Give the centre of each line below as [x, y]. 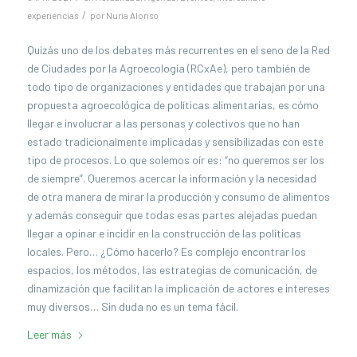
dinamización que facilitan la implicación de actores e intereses [178, 288]
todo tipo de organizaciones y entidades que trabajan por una [176, 86]
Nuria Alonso [132, 16]
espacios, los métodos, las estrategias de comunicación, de [172, 269]
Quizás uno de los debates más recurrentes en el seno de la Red [178, 49]
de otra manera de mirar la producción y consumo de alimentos [178, 196]
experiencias [52, 16]
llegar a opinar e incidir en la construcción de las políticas [164, 233]
